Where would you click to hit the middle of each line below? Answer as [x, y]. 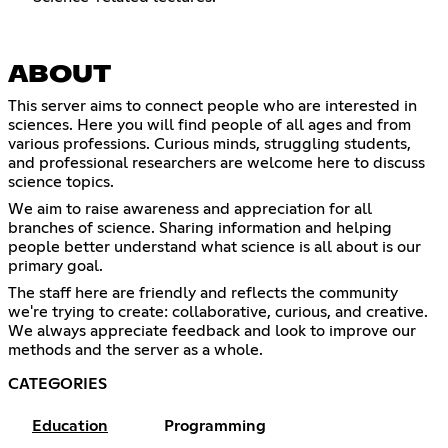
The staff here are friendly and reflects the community [203, 293]
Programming [215, 426]
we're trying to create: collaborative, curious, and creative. [218, 312]
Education [70, 426]
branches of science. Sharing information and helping [200, 228]
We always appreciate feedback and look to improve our [212, 331]
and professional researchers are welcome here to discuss [216, 163]
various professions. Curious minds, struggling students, [209, 144]
